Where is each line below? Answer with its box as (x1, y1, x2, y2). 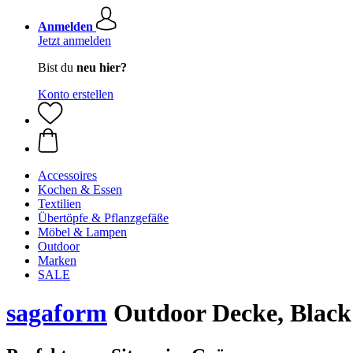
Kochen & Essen (38, 183, 122, 196)
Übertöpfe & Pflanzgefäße (38, 211, 169, 225)
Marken (38, 254, 76, 267)
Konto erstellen (38, 87, 113, 101)
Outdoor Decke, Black (107, 299, 351, 328)
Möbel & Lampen (38, 225, 127, 239)
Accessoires (38, 169, 97, 182)
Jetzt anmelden (38, 34, 111, 47)
